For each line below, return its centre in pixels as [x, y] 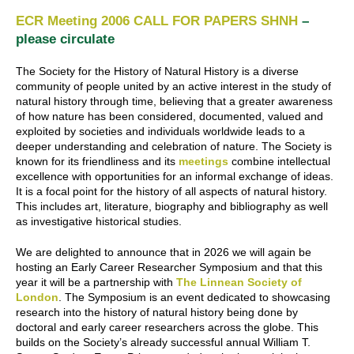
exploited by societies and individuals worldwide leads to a [160, 131]
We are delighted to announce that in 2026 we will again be [164, 252]
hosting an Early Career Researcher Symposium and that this [169, 267]
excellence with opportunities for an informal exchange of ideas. [175, 176]
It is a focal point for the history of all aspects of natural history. [171, 191]
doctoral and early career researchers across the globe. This [167, 327]
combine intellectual [279, 161]
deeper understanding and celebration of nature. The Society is [174, 146]
